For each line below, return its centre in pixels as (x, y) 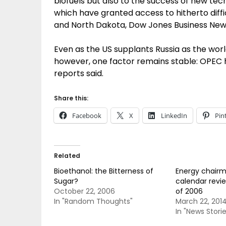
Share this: (71, 98)
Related (67, 156)
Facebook (87, 116)
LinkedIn (174, 116)
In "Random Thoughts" (93, 201)
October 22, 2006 (84, 191)
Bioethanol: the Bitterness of (104, 171)
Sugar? (66, 181)
